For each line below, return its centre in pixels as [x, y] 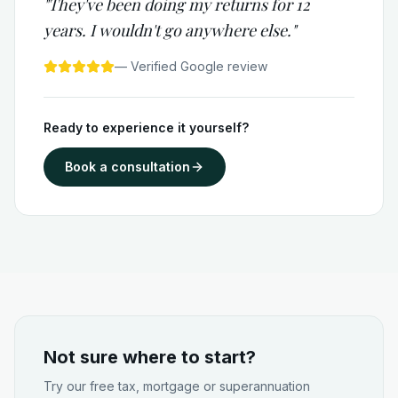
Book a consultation [127, 167]
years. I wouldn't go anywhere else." [170, 30]
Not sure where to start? [150, 357]
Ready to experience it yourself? [146, 127]
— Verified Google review [191, 66]
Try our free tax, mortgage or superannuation [177, 386]
